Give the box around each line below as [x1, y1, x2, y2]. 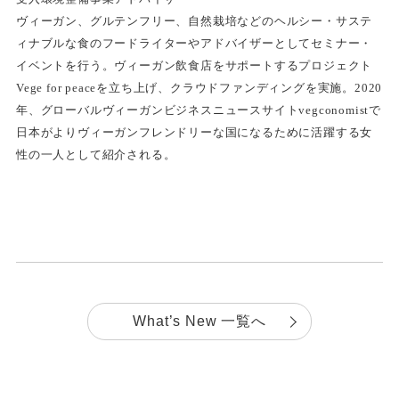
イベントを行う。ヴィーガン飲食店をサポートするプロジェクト [15, 59, 373, 73]
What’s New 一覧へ [133, 313, 266, 330]
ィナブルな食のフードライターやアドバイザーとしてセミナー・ [15, 37, 373, 51]
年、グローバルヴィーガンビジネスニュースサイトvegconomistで [15, 103, 381, 118]
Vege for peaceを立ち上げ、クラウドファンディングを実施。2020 [15, 81, 383, 95]
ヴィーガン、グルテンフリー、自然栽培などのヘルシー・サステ [15, 14, 373, 28]
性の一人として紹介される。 [15, 148, 176, 162]
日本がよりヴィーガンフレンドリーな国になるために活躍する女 [15, 126, 373, 140]
